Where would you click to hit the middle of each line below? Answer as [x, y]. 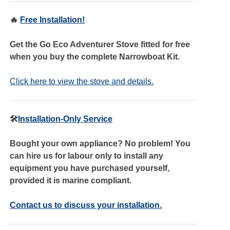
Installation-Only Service [65, 119]
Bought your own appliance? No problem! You [100, 143]
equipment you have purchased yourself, [90, 168]
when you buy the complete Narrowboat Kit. [95, 56]
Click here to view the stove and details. [82, 81]
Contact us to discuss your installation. [86, 205]
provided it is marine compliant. [71, 180]
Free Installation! [53, 20]
